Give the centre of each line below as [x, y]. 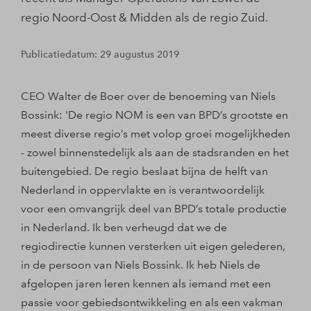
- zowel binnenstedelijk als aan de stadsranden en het [155, 152]
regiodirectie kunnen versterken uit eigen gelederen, [153, 246]
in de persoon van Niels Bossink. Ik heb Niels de [141, 265]
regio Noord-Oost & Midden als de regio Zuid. [144, 18]
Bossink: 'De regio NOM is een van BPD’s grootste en [154, 115]
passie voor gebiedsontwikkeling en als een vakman [152, 302]
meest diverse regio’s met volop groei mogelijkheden [155, 134]
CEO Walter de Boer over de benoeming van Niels [148, 96]
